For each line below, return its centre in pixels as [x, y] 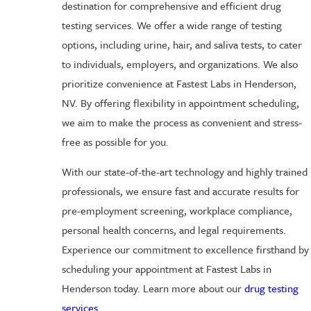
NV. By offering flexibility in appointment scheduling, [180, 102]
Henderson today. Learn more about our [153, 288]
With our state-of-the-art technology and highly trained [184, 172]
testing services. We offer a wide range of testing [171, 25]
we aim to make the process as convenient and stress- [182, 122]
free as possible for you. [115, 141]
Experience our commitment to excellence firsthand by [185, 250]
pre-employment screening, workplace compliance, [177, 211]
